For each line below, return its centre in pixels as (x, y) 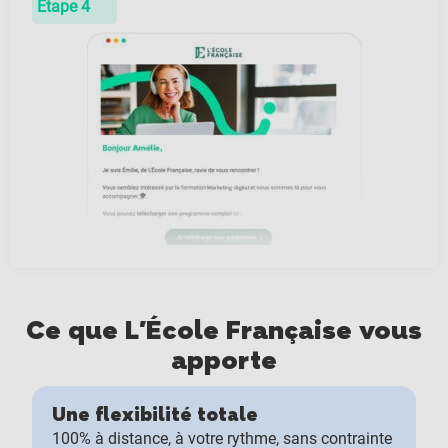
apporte (224, 360)
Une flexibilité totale (154, 415)
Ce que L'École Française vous (224, 330)
